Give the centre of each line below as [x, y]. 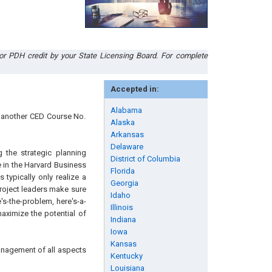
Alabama [126, 110]
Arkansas [127, 134]
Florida [122, 171]
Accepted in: [134, 89]
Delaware [127, 147]
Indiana [123, 219]
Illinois [121, 207]
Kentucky [126, 256]
